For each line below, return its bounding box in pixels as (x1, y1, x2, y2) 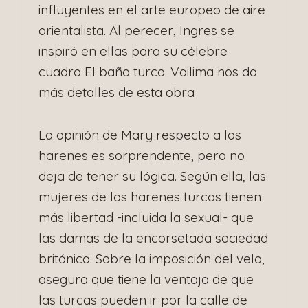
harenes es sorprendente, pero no (38, 146, 245, 164)
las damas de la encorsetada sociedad (38, 229, 268, 246)
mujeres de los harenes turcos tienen (38, 188, 261, 205)
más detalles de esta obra (38, 83, 195, 100)
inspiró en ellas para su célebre (38, 42, 228, 59)
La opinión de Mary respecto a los (38, 126, 241, 143)
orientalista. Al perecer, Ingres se (38, 21, 234, 38)
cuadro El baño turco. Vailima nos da (38, 63, 257, 80)
